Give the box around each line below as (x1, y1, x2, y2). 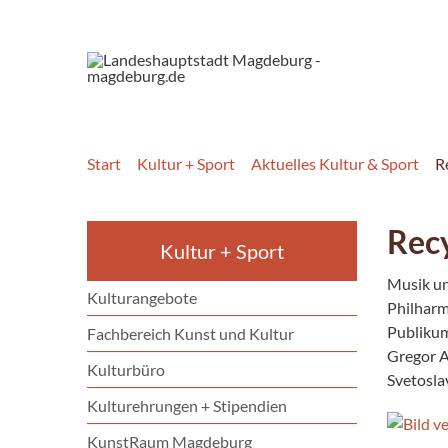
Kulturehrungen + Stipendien (87, 395, 287, 415)
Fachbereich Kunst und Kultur (87, 323, 294, 343)
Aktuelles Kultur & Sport (251, 153, 419, 173)
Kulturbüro (87, 359, 165, 379)
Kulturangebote (87, 287, 197, 307)
